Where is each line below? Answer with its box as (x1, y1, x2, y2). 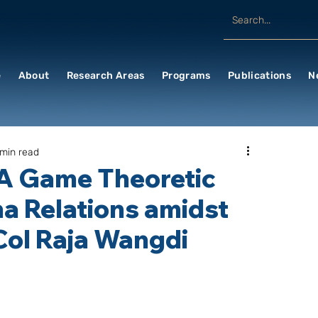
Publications (227, 70, 292, 82)
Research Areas (66, 70, 145, 82)
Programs (161, 70, 211, 82)
